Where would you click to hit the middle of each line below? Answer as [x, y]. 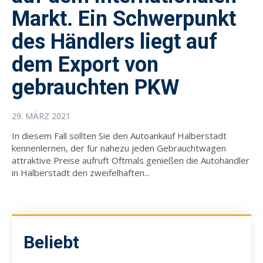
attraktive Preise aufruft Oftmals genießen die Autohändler [131, 160]
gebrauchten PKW [95, 87]
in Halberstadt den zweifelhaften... [81, 172]
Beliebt [51, 242]
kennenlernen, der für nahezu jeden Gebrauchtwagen [119, 148]
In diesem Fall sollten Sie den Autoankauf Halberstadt [119, 135]
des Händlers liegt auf [114, 41]
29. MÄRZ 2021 [41, 116]
